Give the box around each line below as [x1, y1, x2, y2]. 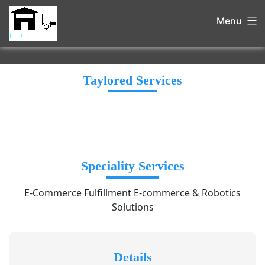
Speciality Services [80, 159, 185, 174]
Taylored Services [83, 73, 182, 88]
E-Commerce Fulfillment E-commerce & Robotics [24, 186, 241, 200]
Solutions [111, 201, 154, 214]
